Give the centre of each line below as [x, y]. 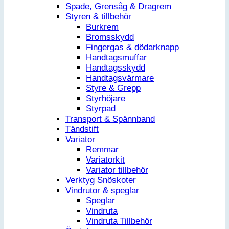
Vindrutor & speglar [102, 191]
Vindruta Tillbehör [119, 221]
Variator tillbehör [117, 170]
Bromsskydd [110, 37]
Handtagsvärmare [120, 78]
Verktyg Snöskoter [101, 180]
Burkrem [102, 27]
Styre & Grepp [113, 88]
